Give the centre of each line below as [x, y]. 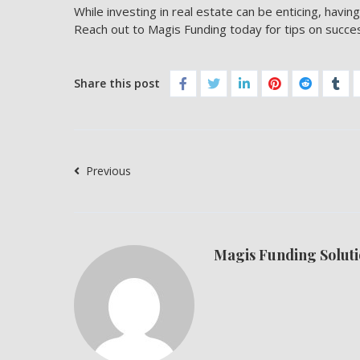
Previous [107, 171]
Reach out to [109, 29]
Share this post [117, 83]
